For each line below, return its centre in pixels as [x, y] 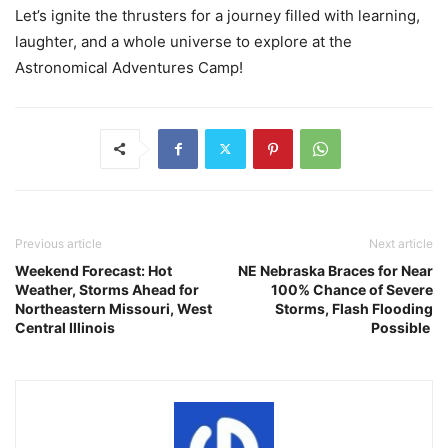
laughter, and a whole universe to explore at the [183, 41]
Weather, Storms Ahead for [107, 289]
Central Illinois [65, 327]
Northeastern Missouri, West [113, 308]
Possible [402, 327]
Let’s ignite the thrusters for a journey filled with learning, [217, 15]
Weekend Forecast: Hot [93, 270]
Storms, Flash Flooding [354, 308]
